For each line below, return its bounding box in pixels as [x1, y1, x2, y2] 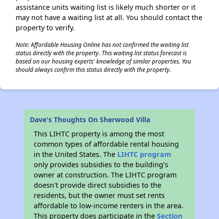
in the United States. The [34, 150, 118, 159]
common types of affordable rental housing [34, 139, 179, 149]
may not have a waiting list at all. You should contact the [16, 13, 202, 22]
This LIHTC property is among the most [34, 129, 165, 138]
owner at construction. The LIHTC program [34, 170, 177, 179]
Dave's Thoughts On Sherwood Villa [30, 115, 151, 124]
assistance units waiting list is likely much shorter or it [16, 2, 196, 12]
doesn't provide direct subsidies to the [34, 180, 162, 190]
